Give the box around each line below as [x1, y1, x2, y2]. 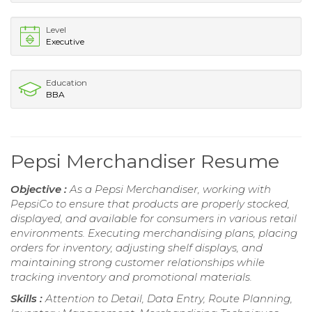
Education [46, 77, 87, 88]
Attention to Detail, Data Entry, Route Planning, [45, 291, 292, 305]
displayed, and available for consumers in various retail [10, 211, 297, 225]
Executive [46, 36, 84, 47]
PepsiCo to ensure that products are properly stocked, [10, 196, 290, 210]
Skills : [10, 291, 45, 305]
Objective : [10, 182, 70, 196]
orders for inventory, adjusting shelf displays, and [10, 240, 263, 254]
